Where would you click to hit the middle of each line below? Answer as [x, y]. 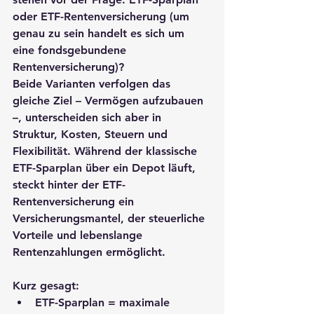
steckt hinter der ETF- [69, 184]
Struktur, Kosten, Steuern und [92, 134]
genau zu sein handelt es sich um [100, 33]
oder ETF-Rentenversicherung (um [103, 16]
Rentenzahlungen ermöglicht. [89, 252]
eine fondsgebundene [71, 50]
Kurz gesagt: [46, 285]
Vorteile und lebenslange [79, 235]
